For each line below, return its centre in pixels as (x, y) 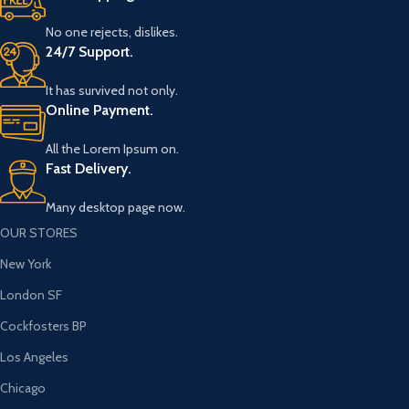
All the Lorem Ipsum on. (113, 148)
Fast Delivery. (89, 168)
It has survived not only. (112, 90)
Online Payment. (100, 110)
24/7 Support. (90, 51)
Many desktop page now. (116, 207)
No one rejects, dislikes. (112, 31)
